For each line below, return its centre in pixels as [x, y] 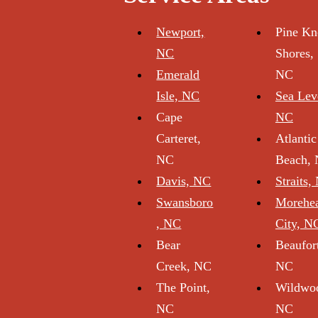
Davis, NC [184, 181]
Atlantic [296, 138]
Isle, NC [178, 96]
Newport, [181, 32]
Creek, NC [184, 266]
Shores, [294, 53]
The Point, [183, 287]
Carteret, [179, 138]
